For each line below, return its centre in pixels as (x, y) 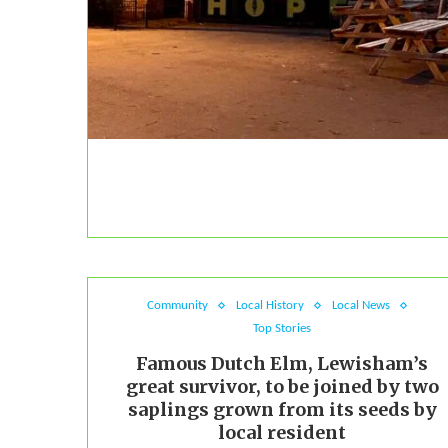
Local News (360, 306)
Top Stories (282, 329)
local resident (282, 433)
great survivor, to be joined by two (282, 387)
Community (177, 306)
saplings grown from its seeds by (282, 410)
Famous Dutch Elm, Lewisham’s (282, 364)
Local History (269, 306)
